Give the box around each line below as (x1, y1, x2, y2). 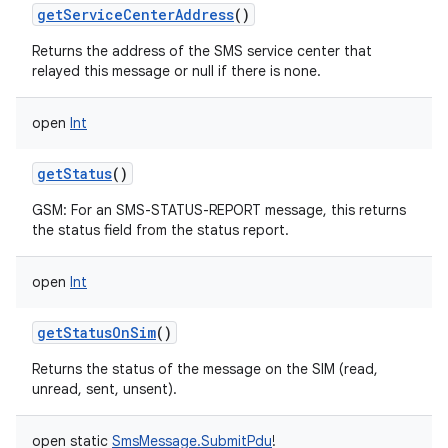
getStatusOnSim (37, 323, 156, 342)
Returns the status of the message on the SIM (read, (32, 360, 378, 378)
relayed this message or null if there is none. (32, 62, 321, 80)
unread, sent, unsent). (32, 380, 177, 398)
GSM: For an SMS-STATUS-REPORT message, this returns (32, 201, 406, 219)
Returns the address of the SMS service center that (32, 42, 372, 60)
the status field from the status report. (32, 221, 289, 239)
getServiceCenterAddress (37, 5, 234, 24)
